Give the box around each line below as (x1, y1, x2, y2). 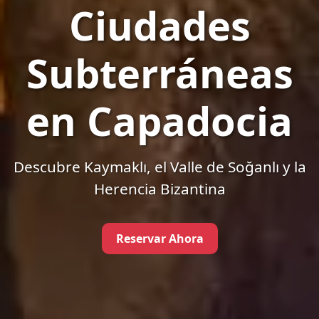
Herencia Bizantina (93, 179, 226, 199)
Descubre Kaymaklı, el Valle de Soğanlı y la (13, 157, 306, 177)
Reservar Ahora (115, 231, 204, 247)
